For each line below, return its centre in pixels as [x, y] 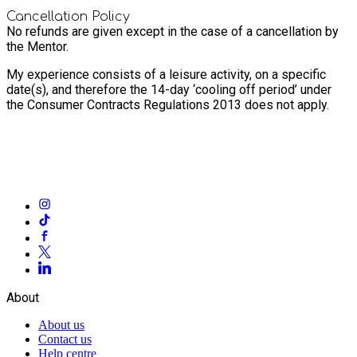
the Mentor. [37, 46]
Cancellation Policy [68, 16]
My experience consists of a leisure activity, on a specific [166, 74]
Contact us [65, 339]
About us [61, 324]
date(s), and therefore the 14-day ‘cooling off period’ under [169, 89]
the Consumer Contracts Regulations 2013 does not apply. [168, 104]
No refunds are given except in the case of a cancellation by [173, 31]
